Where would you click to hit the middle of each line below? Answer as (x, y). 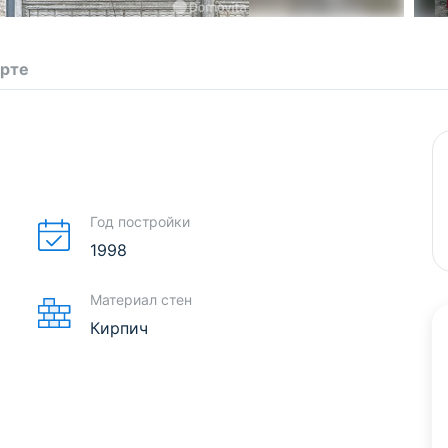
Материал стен (140, 299)
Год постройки (139, 221)
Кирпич (118, 327)
